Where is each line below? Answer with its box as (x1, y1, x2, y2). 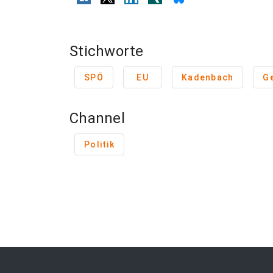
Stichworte (69, 43, 144, 60)
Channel (69, 110, 125, 127)
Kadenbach (182, 73, 234, 82)
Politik (84, 140, 115, 149)
